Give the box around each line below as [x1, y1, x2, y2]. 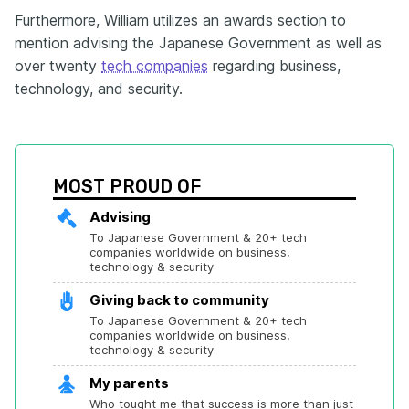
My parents [89, 374, 169, 393]
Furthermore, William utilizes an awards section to [15, 11, 346, 30]
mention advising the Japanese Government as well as [15, 34, 382, 53]
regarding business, [208, 57, 341, 76]
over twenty [15, 57, 101, 76]
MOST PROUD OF [53, 175, 201, 198]
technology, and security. [15, 79, 183, 99]
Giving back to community [89, 291, 269, 309]
